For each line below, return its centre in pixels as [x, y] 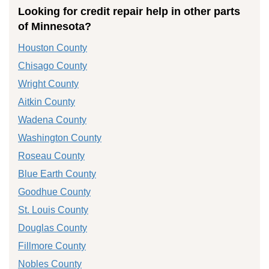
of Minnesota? [55, 26]
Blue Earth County [57, 174]
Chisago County [53, 65]
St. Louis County [53, 210]
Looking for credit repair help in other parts [129, 11]
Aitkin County [47, 101]
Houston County [53, 47]
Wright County [48, 83]
